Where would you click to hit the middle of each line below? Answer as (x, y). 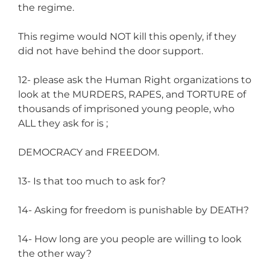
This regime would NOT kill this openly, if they (127, 36)
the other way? (55, 253)
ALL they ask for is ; (63, 123)
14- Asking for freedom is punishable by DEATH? (133, 210)
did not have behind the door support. (111, 51)
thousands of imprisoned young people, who (126, 108)
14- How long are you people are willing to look (130, 239)
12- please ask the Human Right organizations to (135, 80)
